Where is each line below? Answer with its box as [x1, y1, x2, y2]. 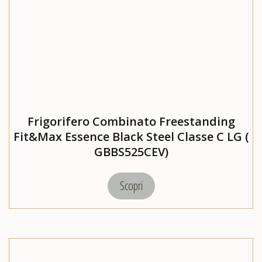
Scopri [119, 178, 143, 194]
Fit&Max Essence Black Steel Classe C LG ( [13, 129, 249, 145]
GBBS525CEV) [94, 144, 168, 160]
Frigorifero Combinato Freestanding [27, 113, 235, 130]
